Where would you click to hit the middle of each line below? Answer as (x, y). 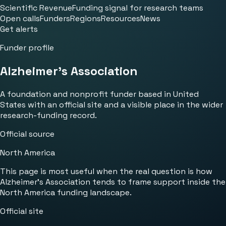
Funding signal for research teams (138, 8)
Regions (86, 18)
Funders (55, 18)
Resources (121, 18)
